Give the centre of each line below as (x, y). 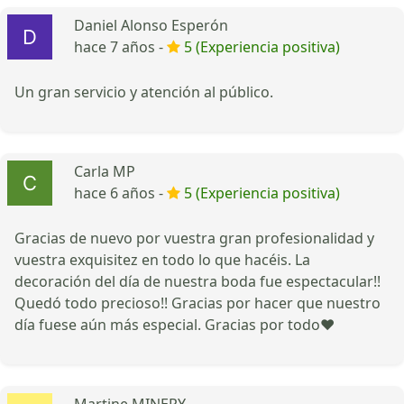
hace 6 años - (120, 193)
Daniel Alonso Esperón (151, 25)
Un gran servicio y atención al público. (144, 92)
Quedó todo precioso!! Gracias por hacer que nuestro (197, 303)
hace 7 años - (120, 46)
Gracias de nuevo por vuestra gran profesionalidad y (194, 238)
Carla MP (105, 171)
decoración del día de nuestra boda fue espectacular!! (197, 281)
